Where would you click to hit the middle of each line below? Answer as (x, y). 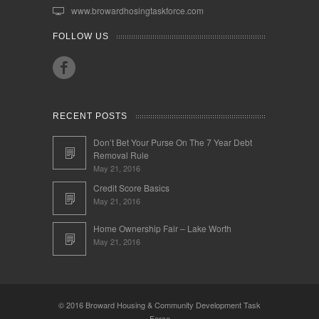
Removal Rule (121, 155)
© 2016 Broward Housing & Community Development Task (159, 304)
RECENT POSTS (90, 116)
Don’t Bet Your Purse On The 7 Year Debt (173, 142)
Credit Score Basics (131, 187)
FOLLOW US (81, 36)
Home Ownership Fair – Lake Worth (162, 228)
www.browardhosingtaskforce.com (137, 10)
